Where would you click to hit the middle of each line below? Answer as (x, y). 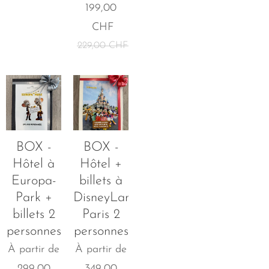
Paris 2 (101, 214)
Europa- (34, 181)
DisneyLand (106, 198)
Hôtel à (34, 164)
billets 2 (34, 214)
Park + (34, 198)
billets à (101, 181)
